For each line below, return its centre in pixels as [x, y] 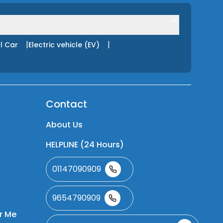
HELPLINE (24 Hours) [85, 145]
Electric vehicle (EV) [64, 45]
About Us [64, 125]
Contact [66, 104]
